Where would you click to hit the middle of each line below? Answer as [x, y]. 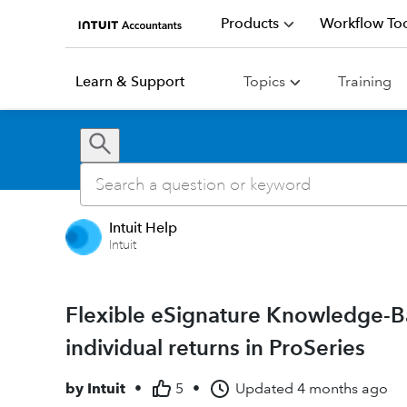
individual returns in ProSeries [215, 347]
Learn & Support [130, 81]
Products [250, 23]
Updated [264, 388]
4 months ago [342, 388]
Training [365, 81]
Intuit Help [143, 228]
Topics [264, 81]
